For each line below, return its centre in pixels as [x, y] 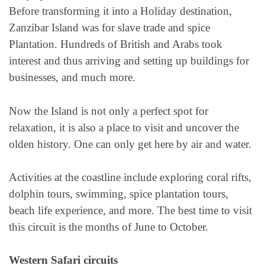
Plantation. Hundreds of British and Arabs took [116, 44]
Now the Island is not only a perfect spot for [109, 111]
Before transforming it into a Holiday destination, [120, 11]
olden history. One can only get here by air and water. [130, 144]
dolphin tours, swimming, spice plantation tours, [119, 193]
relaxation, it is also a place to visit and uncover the [124, 127]
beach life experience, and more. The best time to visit [130, 210]
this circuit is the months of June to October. [109, 227]
